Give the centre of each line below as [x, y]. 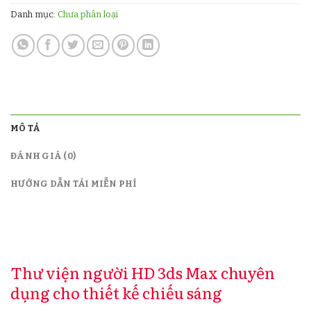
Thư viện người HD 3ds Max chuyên [143, 272]
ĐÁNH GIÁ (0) [43, 155]
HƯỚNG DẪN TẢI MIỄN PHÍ [74, 183]
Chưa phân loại [88, 14]
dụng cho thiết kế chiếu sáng [116, 292]
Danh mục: [34, 14]
